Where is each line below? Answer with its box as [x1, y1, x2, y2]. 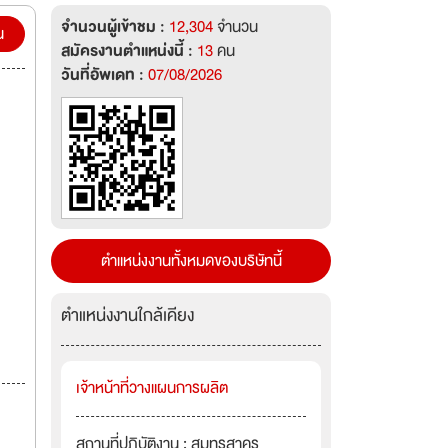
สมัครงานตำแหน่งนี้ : [61, 38, 197, 64]
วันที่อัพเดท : [61, 62, 148, 88]
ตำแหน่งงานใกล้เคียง [61, 301, 194, 330]
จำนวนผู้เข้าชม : [61, 14, 169, 40]
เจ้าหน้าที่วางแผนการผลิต [76, 375, 228, 401]
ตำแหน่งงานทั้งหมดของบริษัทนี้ [100, 248, 282, 274]
